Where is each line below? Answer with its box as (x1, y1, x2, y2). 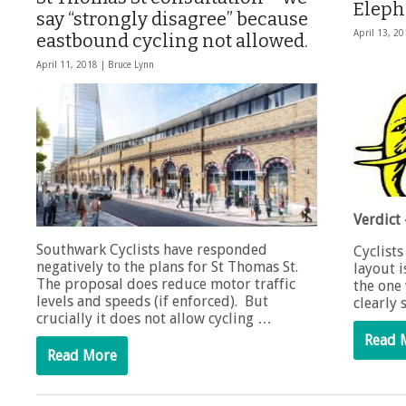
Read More (47, 347, 117, 365)
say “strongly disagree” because (36, 8, 308, 31)
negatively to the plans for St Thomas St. (36, 258, 302, 276)
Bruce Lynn (108, 60, 154, 71)
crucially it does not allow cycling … (36, 310, 272, 328)
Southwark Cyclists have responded (36, 241, 267, 259)
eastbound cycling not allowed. (36, 30, 308, 53)
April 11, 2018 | (36, 60, 108, 71)
